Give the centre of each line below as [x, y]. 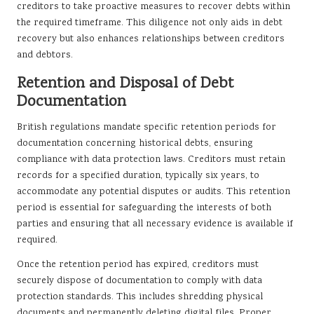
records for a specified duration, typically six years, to [138, 176]
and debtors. [45, 56]
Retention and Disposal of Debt [125, 84]
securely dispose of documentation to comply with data [139, 281]
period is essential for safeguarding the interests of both [144, 209]
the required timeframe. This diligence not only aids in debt [150, 23]
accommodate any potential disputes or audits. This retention [153, 192]
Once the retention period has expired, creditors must [138, 265]
